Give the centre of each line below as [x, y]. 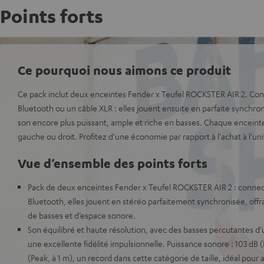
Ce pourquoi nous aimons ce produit [124, 70]
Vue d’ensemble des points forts [113, 163]
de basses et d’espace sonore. [82, 215]
